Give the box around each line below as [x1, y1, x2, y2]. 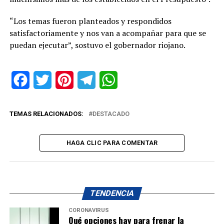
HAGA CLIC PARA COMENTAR [66, 138, 158, 146]
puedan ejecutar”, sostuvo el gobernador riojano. [9, 39, 185, 50]
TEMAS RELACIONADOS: [9, 109, 83, 117]
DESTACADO [92, 109, 129, 117]
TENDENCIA [88, 188, 135, 198]
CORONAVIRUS [68, 206, 109, 213]
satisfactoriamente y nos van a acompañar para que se [9, 27, 206, 38]
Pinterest [73, 74, 106, 84]
